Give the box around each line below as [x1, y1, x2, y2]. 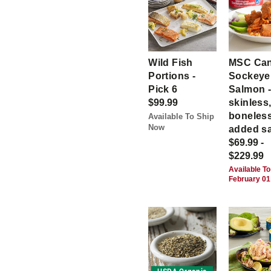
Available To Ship [148, 112, 215, 122]
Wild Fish [148, 57, 193, 68]
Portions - [148, 71, 196, 82]
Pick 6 [148, 84, 178, 95]
